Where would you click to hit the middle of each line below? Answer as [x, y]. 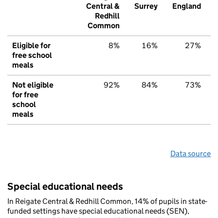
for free [25, 95]
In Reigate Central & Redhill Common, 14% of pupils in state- [107, 201]
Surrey [146, 6]
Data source [191, 154]
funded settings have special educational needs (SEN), [98, 211]
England [187, 6]
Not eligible [33, 85]
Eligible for [31, 46]
